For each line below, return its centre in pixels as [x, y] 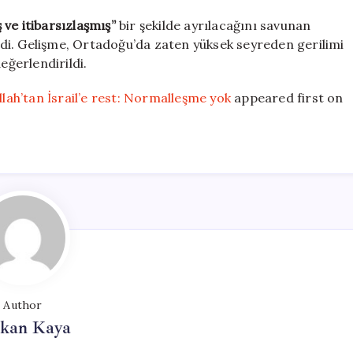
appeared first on [287, 98]
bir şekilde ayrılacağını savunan [213, 26]
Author [23, 305]
